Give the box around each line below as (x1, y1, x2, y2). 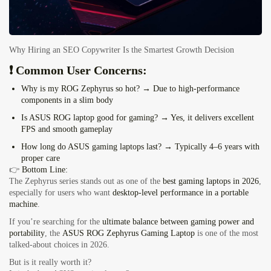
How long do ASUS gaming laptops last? (21, 142, 162, 152)
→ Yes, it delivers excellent (158, 113, 254, 123)
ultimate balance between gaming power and (102, 217, 254, 227)
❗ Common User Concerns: (9, 64, 147, 77)
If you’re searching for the (9, 217, 102, 227)
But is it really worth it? (9, 258, 91, 267)
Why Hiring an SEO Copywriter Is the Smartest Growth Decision (9, 45, 234, 55)
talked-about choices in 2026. (9, 240, 109, 250)
